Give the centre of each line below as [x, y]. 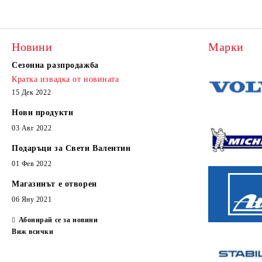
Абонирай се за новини [58, 220]
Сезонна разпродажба [55, 65]
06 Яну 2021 [32, 199]
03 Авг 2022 [32, 128]
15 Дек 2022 [32, 92]
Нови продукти [43, 113]
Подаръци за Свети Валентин [71, 148]
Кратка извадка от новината [65, 79]
